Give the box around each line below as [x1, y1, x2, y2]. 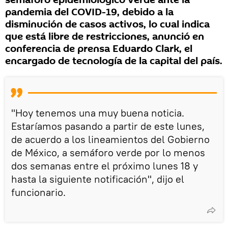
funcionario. [11, 186, 66, 199]
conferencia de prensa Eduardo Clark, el [5, 42, 192, 56]
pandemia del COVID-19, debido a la [5, 5, 174, 20]
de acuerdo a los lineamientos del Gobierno [11, 133, 210, 146]
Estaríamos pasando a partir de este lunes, [11, 120, 205, 133]
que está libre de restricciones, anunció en [5, 30, 204, 44]
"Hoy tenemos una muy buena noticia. [11, 106, 184, 120]
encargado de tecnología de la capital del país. [5, 54, 222, 69]
